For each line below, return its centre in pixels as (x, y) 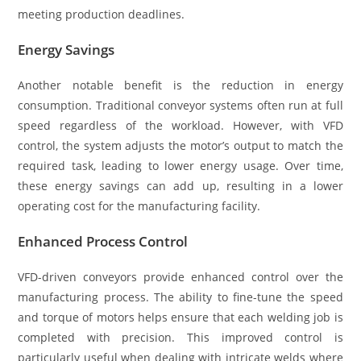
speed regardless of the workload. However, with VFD (180, 126)
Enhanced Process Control (103, 242)
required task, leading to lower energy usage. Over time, (180, 166)
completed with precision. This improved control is (180, 338)
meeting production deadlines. (102, 15)
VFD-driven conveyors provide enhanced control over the (180, 277)
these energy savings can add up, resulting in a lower (180, 186)
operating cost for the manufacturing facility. (139, 206)
